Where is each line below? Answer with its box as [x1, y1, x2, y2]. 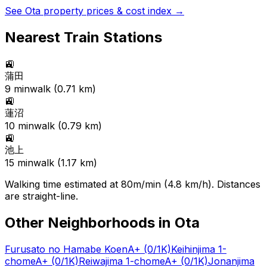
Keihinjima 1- [171, 243, 226, 255]
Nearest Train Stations [5, 29, 162, 46]
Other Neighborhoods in [5, 213, 175, 231]
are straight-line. [5, 190, 78, 202]
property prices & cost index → [41, 5, 184, 17]
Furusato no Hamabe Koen [5, 243, 128, 255]
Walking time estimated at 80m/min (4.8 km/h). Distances [5, 178, 260, 190]
